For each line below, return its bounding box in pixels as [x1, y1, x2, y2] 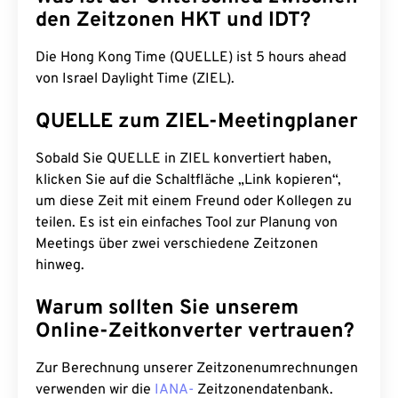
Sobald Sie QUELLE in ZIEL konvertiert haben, [36, 150, 331, 168]
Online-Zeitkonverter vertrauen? [36, 319, 354, 345]
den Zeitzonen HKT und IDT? [36, 8, 311, 34]
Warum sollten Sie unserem [36, 296, 298, 322]
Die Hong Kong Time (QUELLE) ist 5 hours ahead [36, 49, 346, 67]
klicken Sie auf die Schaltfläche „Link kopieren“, [36, 171, 341, 189]
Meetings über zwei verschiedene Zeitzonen [36, 235, 318, 253]
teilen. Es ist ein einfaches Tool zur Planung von [36, 214, 338, 232]
